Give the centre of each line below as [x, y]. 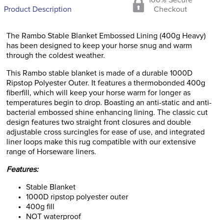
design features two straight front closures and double [99, 122]
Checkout [170, 9]
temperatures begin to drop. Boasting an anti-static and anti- [109, 103]
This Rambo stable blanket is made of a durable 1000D [99, 73]
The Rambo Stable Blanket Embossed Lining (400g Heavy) [106, 36]
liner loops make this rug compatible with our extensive [101, 142]
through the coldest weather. [56, 55]
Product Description [38, 9]
